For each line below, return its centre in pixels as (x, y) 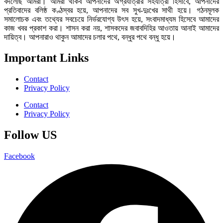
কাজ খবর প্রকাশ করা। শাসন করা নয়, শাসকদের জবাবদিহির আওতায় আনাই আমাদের (111, 28)
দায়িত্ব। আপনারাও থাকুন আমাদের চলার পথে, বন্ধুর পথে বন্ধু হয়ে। (90, 37)
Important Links (46, 58)
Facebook (19, 156)
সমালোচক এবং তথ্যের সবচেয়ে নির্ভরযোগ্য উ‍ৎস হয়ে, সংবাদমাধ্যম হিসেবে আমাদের (111, 19)
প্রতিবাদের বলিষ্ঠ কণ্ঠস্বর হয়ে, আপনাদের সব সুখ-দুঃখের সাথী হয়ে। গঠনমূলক (111, 10)
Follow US (30, 135)
